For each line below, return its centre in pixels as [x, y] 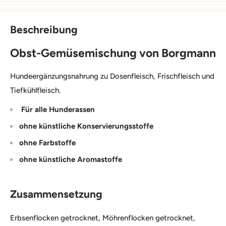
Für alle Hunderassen [57, 110]
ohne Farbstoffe [47, 143]
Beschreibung [44, 29]
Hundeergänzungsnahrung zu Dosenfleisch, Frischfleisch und [112, 76]
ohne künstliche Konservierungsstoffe [86, 126]
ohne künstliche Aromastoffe [71, 160]
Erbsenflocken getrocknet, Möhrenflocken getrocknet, [103, 218]
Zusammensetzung [56, 194]
